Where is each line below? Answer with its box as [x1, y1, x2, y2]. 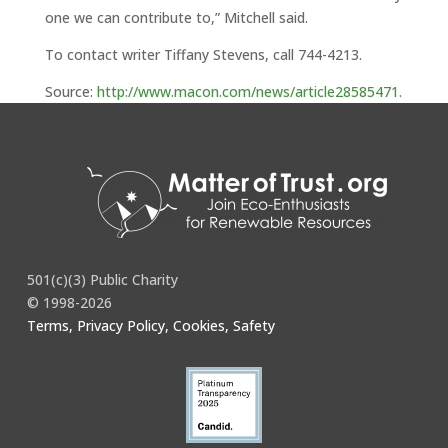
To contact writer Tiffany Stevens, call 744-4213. [44, 45, 362, 64]
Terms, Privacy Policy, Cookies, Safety [26, 316, 275, 335]
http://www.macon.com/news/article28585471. [96, 82, 402, 101]
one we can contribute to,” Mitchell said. [44, 8, 308, 27]
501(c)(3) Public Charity [26, 270, 178, 289]
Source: [44, 82, 97, 101]
